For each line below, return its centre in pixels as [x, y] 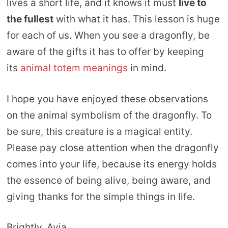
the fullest [30, 19]
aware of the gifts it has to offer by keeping [105, 52]
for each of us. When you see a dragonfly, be [108, 36]
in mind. [148, 68]
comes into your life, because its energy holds [111, 164]
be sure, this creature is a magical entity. [99, 131]
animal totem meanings [75, 68]
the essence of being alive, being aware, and [108, 180]
